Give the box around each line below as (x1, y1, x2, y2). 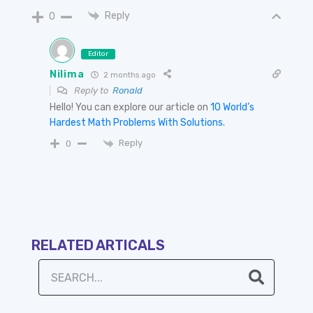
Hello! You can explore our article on (50, 101, 210, 114)
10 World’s (210, 101, 254, 114)
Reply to (72, 85, 112, 96)
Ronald (112, 85, 143, 96)
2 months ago (101, 70, 156, 80)
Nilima (50, 68, 85, 80)
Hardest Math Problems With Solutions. (50, 117, 225, 129)
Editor (88, 50, 108, 59)
